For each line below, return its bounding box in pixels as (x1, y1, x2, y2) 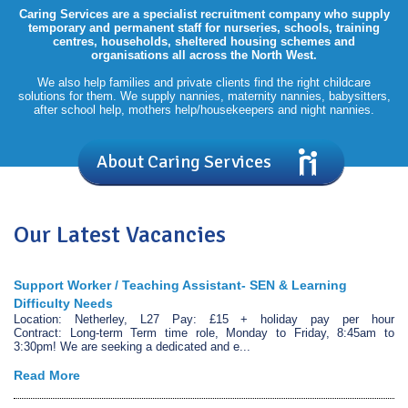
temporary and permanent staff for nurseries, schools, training (28, 21, 380, 35)
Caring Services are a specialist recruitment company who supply (18, 7, 390, 21)
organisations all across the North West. (91, 48, 317, 62)
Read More (14, 368, 80, 382)
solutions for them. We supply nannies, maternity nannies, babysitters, (17, 89, 391, 103)
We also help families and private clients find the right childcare (37, 76, 371, 89)
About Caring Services (97, 150, 271, 173)
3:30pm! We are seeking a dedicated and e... (14, 340, 250, 353)
